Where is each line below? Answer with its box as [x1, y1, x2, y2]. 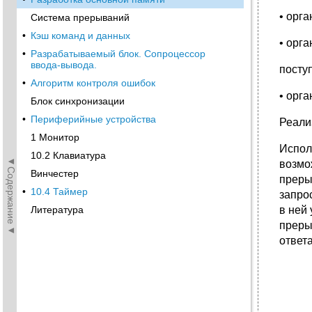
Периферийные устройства [31, 114, 156, 125]
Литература [31, 204, 84, 215]
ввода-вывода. [31, 59, 97, 70]
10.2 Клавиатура [31, 150, 106, 161]
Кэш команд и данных [31, 30, 130, 41]
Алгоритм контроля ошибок [31, 77, 155, 88]
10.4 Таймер [31, 186, 88, 197]
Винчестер [31, 168, 79, 179]
